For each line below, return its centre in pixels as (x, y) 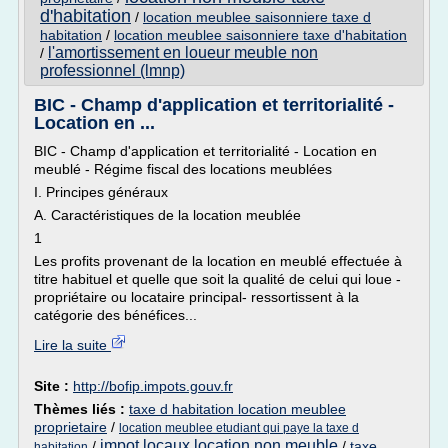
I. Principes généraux (101, 192)
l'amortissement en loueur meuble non (183, 52)
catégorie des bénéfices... (115, 315)
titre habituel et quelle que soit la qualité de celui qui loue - (217, 279)
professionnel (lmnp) (112, 70)
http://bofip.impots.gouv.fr (153, 386)
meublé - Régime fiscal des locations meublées (183, 169)
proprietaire (70, 427)
